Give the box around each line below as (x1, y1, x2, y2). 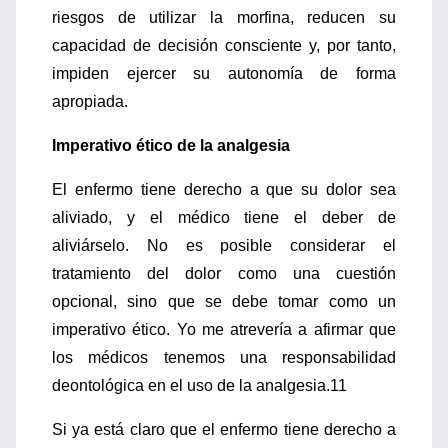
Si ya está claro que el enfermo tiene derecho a (52, 421, 396, 438)
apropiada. (52, 93, 128, 110)
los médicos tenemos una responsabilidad (52, 349, 396, 366)
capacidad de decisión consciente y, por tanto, (52, 37, 396, 54)
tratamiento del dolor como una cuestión (52, 265, 396, 282)
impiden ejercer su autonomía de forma (52, 65, 396, 82)
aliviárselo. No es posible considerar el (52, 237, 396, 254)
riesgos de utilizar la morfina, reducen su (52, 9, 396, 26)
